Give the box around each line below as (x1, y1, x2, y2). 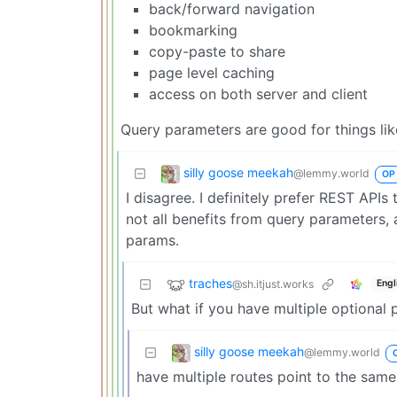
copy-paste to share (149, 42, 285, 60)
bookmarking (149, 20, 237, 39)
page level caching (149, 63, 275, 82)
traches (189, 275, 232, 291)
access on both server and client (149, 84, 368, 103)
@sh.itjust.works (232, 276, 314, 291)
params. (126, 230, 179, 249)
